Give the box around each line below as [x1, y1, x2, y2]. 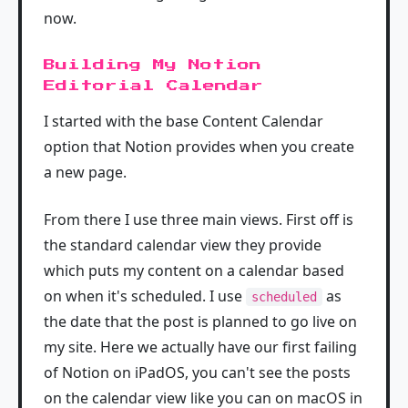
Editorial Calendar [44, 80, 263, 93]
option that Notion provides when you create [44, 137, 354, 158]
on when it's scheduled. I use [44, 286, 246, 307]
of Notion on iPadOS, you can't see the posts [44, 362, 351, 383]
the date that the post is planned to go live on [44, 311, 357, 332]
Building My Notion [44, 59, 261, 72]
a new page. [44, 162, 127, 183]
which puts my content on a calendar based [44, 260, 344, 281]
